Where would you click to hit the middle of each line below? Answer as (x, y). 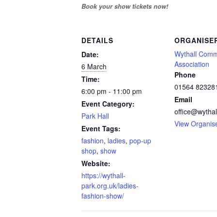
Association (192, 64)
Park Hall (95, 116)
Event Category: (108, 103)
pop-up (140, 140)
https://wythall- (103, 175)
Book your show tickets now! (125, 6)
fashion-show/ (103, 195)
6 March (94, 66)
